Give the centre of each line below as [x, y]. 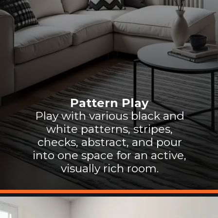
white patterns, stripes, [110, 129]
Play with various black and [109, 116]
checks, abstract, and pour [109, 142]
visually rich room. [109, 169]
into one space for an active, [110, 155]
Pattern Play [109, 103]
